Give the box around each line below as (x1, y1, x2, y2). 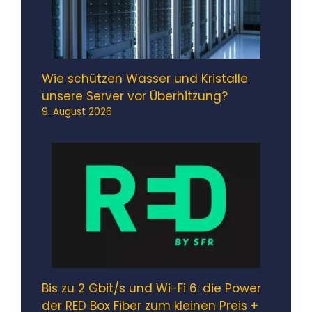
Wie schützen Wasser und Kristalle (42, 70, 248, 88)
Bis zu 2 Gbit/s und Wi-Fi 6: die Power (42, 280, 261, 297)
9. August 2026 (42, 105, 112, 119)
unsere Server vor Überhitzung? (42, 88, 228, 105)
